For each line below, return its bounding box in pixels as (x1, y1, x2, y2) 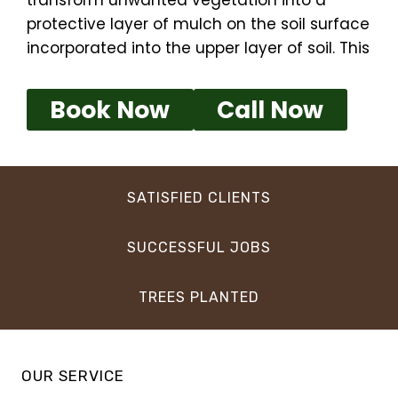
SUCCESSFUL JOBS (127, 239, 271, 257)
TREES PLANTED (139, 289, 259, 306)
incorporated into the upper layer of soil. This (27, 37, 370, 60)
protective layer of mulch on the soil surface (27, 13, 370, 36)
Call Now (217, 92, 324, 126)
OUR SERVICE (21, 367, 124, 386)
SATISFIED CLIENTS (127, 189, 271, 207)
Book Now (50, 92, 171, 126)
